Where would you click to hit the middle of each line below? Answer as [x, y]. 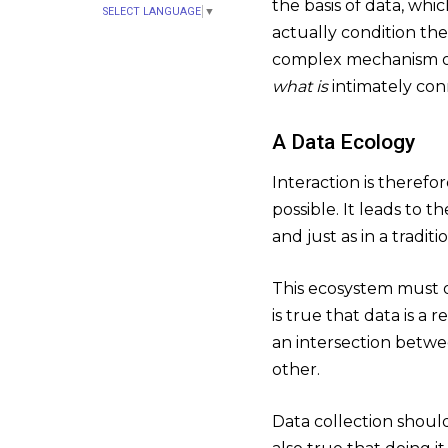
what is [300, 87]
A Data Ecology [343, 142]
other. [296, 370]
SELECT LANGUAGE [152, 11]
